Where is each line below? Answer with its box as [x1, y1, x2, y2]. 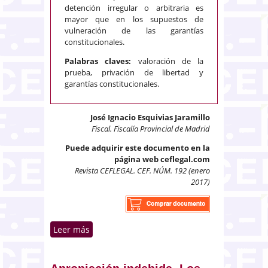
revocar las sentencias [90, 248, 224, 260]
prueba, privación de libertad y [65, 66, 203, 78]
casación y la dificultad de [90, 236, 224, 248]
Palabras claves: [65, 55, 138, 66]
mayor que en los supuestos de [65, 13, 203, 25]
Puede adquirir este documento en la [65, 142, 210, 153]
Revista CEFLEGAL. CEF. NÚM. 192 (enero [75, 165, 210, 176]
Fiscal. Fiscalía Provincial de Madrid [92, 123, 210, 134]
